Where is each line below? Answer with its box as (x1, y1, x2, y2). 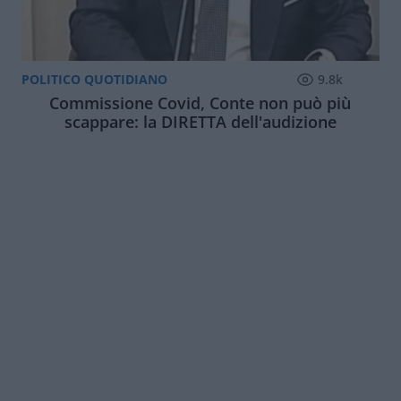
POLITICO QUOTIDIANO (21, 70, 167, 88)
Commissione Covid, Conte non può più (49, 92, 352, 115)
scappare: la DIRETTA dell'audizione (64, 111, 337, 133)
